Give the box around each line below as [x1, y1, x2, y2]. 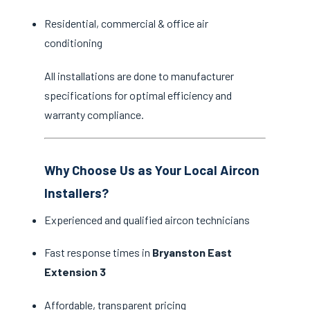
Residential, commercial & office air [44, 17, 208, 30]
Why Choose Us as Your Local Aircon [44, 161, 259, 178]
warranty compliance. [44, 107, 144, 121]
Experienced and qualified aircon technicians [44, 213, 250, 227]
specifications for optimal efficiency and [44, 88, 232, 102]
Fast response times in [44, 246, 152, 259]
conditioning [44, 36, 102, 50]
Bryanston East [152, 246, 232, 259]
